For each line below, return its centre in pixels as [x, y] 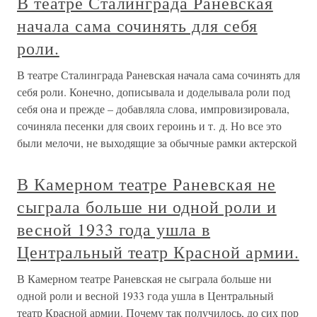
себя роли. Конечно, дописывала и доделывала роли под [154, 92]
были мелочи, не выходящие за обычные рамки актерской [157, 143]
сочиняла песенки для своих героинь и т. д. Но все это [149, 126]
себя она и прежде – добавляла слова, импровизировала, [153, 109]
